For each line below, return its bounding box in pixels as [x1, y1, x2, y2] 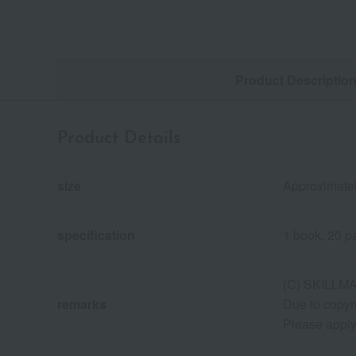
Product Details [57, 130, 180, 149]
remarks [57, 295, 106, 314]
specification [57, 226, 135, 245]
